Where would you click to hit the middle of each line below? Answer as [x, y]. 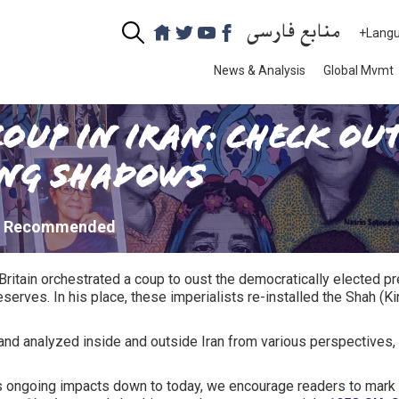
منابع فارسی [294, 33]
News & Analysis [260, 70]
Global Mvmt [358, 70]
